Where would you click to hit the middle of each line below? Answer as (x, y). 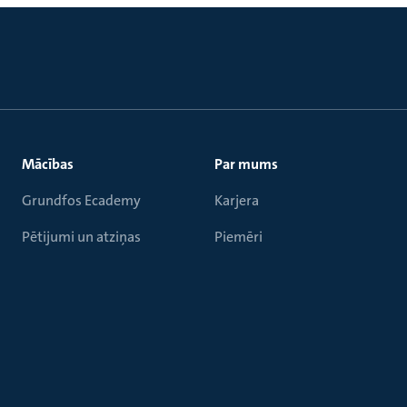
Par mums (246, 164)
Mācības (48, 164)
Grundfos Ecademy (81, 200)
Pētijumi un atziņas (81, 237)
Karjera (237, 200)
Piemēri (238, 237)
